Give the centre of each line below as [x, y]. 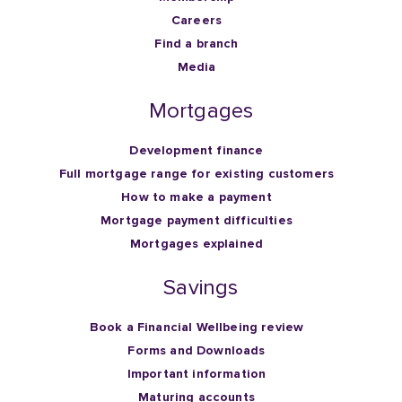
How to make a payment [197, 197]
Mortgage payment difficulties [197, 221]
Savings [201, 288]
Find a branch [197, 44]
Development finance [197, 151]
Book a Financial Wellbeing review [197, 328]
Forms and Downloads [197, 351]
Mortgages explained [197, 244]
